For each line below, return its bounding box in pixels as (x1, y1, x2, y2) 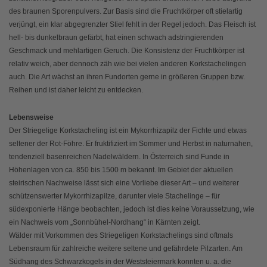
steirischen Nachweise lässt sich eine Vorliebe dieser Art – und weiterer (9, 178, 239, 187)
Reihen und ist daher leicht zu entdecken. (9, 85, 143, 94)
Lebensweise (9, 113, 54, 122)
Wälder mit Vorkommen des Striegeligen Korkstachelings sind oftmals (9, 231, 233, 240)
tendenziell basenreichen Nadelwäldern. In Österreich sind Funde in (9, 152, 229, 161)
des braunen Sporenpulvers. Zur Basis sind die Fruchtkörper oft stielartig (9, 7, 243, 15)
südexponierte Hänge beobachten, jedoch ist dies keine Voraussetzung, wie (9, 204, 254, 213)
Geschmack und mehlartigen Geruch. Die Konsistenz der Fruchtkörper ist (9, 46, 244, 55)
